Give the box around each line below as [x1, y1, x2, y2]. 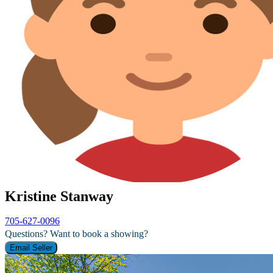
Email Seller [10, 243, 52, 252]
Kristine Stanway [5, 188, 113, 204]
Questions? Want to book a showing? [5, 228, 148, 239]
